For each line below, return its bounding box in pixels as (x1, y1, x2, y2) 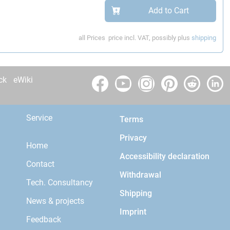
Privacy (120, 133, 147, 143)
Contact (26, 159, 55, 169)
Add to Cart (148, 6, 189, 16)
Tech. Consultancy (26, 177, 93, 187)
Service (26, 113, 53, 123)
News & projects (26, 196, 85, 206)
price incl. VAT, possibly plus (108, 34, 192, 42)
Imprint (120, 207, 147, 217)
